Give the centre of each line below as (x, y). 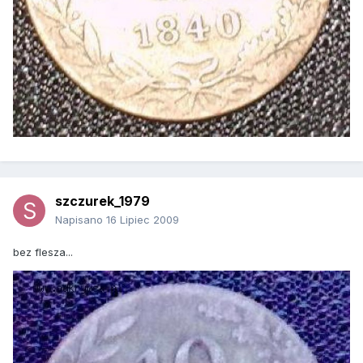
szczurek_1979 (102, 201)
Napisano (81, 220)
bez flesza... (43, 252)
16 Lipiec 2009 (143, 220)
